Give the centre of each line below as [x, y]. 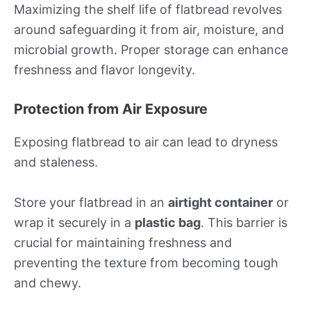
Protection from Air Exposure [111, 109]
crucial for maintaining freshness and [123, 242]
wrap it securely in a [74, 222]
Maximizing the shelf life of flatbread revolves [148, 10]
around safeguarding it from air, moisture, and [149, 30]
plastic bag [168, 222]
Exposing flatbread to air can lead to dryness [146, 142]
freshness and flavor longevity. [104, 70]
